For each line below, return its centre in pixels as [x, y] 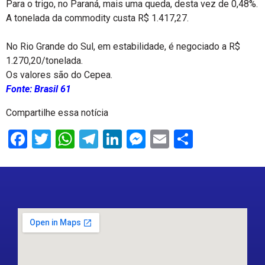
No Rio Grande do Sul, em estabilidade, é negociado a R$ [123, 46]
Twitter [80, 139]
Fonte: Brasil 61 [38, 89]
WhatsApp [117, 139]
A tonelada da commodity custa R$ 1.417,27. [97, 18]
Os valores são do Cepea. [59, 75]
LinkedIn [156, 139]
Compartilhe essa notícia [57, 113]
